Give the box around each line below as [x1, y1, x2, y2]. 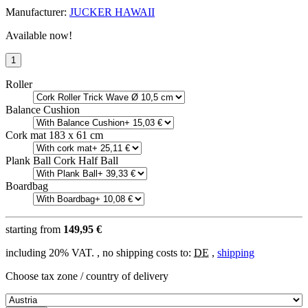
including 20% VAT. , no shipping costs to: [5, 247, 194, 259]
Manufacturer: [5, 6, 69, 19]
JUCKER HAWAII [69, 6, 155, 19]
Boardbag [5, 180, 48, 192]
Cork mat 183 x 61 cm [5, 129, 103, 142]
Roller [5, 78, 32, 91]
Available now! [5, 30, 72, 42]
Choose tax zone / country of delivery [5, 270, 168, 283]
